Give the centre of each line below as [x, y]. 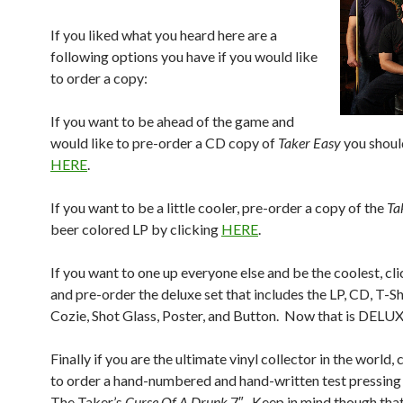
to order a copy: [99, 78]
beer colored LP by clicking [136, 229]
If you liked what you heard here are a [164, 35]
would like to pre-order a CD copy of [164, 143]
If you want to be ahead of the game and [172, 121]
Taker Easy [309, 143]
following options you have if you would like [184, 56]
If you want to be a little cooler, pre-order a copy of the [219, 207]
